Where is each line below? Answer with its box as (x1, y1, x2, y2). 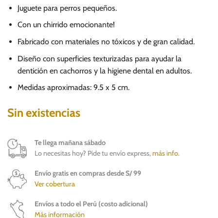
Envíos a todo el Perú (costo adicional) (35, 199, 148, 208)
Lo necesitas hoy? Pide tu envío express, (35, 149, 152, 158)
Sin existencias (7, 106, 80, 120)
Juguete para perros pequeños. (17, 3, 117, 13)
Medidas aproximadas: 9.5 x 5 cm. (17, 83, 129, 92)
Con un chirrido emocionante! (17, 20, 115, 30)
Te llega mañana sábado (35, 138, 106, 147)
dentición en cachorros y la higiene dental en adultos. (17, 66, 192, 75)
